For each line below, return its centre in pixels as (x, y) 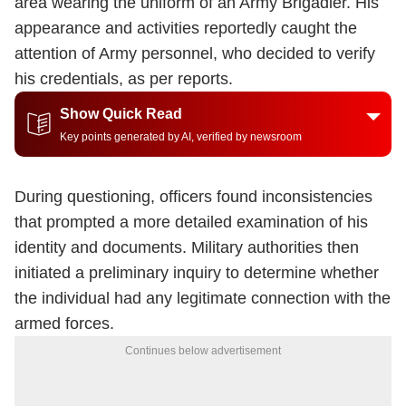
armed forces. (64, 324)
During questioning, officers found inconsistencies (193, 197)
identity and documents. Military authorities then (187, 247)
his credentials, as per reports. (124, 79)
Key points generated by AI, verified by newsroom (181, 137)
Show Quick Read (121, 114)
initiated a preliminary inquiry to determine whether (197, 273)
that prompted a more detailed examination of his (191, 222)
